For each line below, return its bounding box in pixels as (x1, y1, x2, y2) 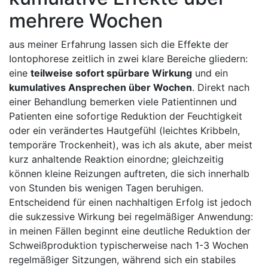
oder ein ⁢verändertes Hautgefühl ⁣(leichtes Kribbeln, (9, 124, 240, 136)
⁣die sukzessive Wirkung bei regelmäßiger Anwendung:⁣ (9, 210, 253, 223)
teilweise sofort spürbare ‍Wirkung (31, 66, 192, 79)
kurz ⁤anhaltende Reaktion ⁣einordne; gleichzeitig (9, 153, 224, 165)
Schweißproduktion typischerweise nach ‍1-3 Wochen (9, 239, 248, 251)
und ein (192, 66, 228, 79)
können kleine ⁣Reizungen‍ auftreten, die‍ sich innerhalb (9, 167, 249, 179)
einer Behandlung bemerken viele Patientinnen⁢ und (9, 95, 237, 108)
